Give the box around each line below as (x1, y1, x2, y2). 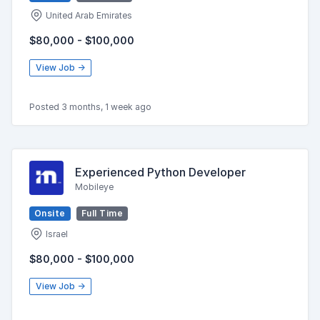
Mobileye (75, 181, 114, 192)
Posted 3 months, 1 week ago (29, 101, 151, 112)
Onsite (34, 208, 66, 219)
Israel (44, 229, 68, 239)
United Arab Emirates (44, 10, 132, 21)
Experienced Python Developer (75, 164, 246, 179)
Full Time (81, 208, 124, 219)
